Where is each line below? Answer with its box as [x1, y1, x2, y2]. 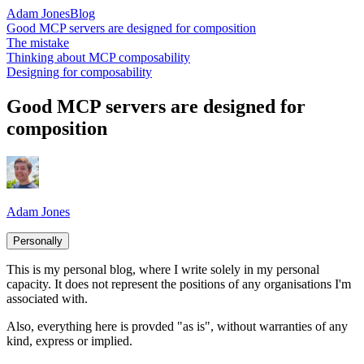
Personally [13, 234, 63, 247]
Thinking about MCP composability [6, 50, 190, 64]
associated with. [6, 291, 88, 305]
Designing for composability [6, 65, 152, 79]
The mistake [6, 36, 69, 50]
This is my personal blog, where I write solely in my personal [6, 262, 319, 276]
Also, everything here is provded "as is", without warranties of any [6, 318, 348, 333]
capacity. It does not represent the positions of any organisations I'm [6, 276, 351, 291]
